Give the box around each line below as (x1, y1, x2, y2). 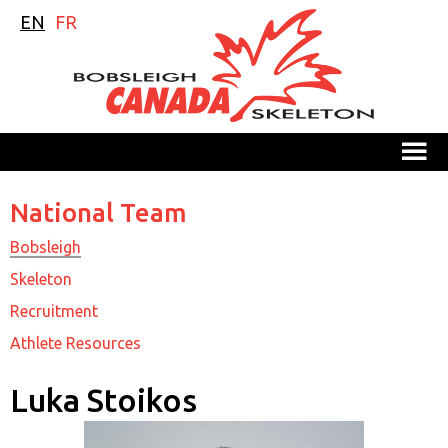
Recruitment (10, 301, 98, 320)
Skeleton (10, 269, 72, 288)
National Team (10, 197, 187, 227)
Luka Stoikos (10, 381, 197, 418)
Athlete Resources (10, 333, 141, 352)
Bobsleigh (10, 237, 81, 256)
